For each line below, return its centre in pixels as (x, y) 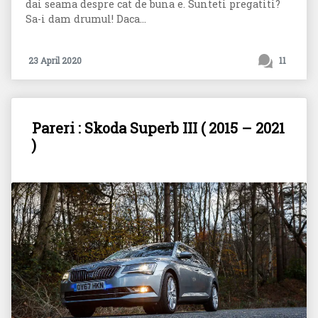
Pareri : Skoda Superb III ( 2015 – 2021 (159, 127)
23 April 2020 (55, 60)
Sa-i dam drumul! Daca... (86, 19)
